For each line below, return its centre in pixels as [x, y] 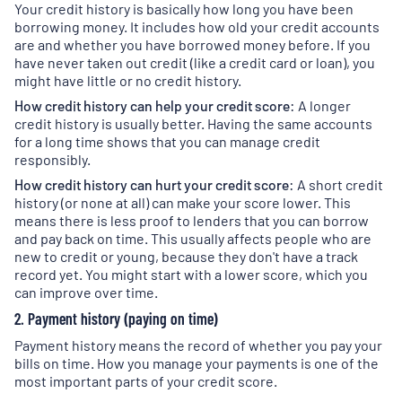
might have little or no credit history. [128, 80]
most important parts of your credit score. [146, 381]
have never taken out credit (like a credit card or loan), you [195, 62]
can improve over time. [86, 292]
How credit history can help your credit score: [155, 105]
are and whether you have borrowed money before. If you [192, 44]
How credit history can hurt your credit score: [156, 184]
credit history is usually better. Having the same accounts [193, 123]
